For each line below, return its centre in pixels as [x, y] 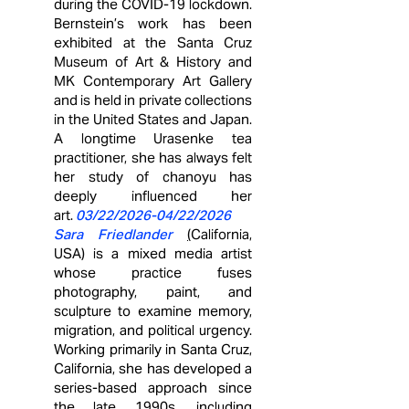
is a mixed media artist [173, 253]
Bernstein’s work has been [153, 23]
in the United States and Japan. [153, 119]
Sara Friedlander [113, 234]
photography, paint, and [153, 292]
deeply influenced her [153, 196]
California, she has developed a [153, 368]
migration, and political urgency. [153, 330]
